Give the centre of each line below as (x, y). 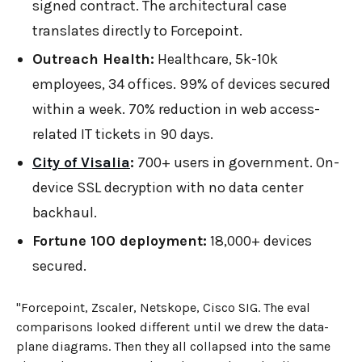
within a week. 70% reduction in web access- (176, 109)
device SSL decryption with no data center (168, 187)
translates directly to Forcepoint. (137, 30)
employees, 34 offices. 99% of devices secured (181, 84)
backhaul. (65, 212)
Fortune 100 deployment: (120, 240)
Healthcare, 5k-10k (216, 59)
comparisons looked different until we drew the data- (173, 326)
